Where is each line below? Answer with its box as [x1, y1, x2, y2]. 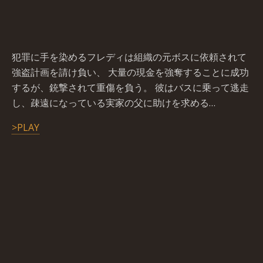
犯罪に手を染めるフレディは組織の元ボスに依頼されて [12, 50, 247, 63]
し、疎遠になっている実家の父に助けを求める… [12, 96, 215, 109]
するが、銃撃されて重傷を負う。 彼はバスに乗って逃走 [12, 81, 249, 94]
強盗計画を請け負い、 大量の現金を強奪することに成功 [12, 66, 249, 79]
